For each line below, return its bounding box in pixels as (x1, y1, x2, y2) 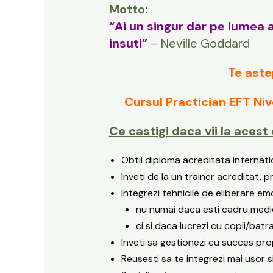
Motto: (108, 1, 148, 18)
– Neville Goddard (147, 35, 250, 52)
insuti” (108, 35, 147, 52)
